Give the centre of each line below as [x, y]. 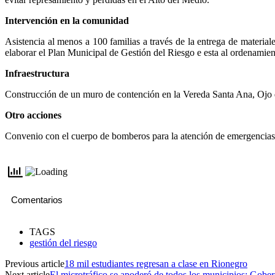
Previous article [35, 263]
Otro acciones [33, 115]
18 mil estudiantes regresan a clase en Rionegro [156, 263]
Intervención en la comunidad [67, 20]
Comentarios [37, 199]
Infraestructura [37, 73]
